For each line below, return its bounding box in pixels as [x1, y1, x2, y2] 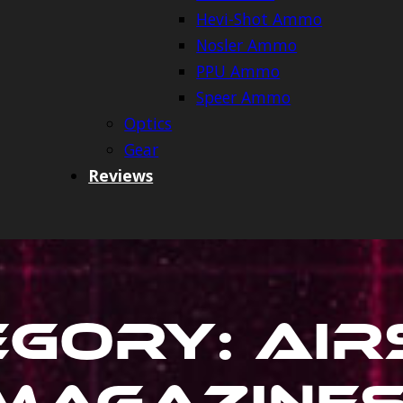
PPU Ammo [196, 60, 281, 83]
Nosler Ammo [196, 34, 298, 57]
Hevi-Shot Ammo [196, 8, 323, 31]
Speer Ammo [196, 86, 291, 109]
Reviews [88, 165, 154, 187]
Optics [124, 112, 173, 135]
